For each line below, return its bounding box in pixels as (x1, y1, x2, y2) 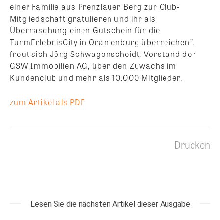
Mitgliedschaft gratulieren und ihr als (10, 12, 156, 24)
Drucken (174, 137, 210, 152)
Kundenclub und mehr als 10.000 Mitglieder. (10, 71, 183, 83)
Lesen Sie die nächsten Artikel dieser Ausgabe (30, 199, 190, 209)
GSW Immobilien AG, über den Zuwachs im (10, 59, 177, 71)
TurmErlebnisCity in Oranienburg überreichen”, (10, 36, 195, 48)
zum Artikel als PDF (10, 96, 85, 108)
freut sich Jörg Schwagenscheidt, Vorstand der (10, 48, 196, 59)
